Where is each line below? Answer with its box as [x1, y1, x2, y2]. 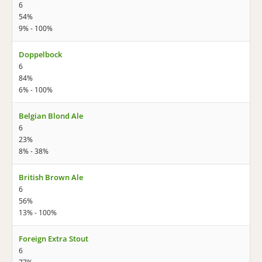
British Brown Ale [19, 172, 83, 182]
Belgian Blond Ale [19, 111, 83, 121]
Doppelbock [19, 49, 62, 60]
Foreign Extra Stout [19, 233, 88, 244]
